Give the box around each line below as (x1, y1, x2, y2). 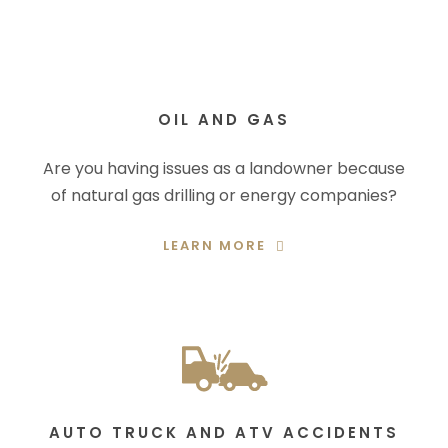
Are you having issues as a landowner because (43, 157, 405, 180)
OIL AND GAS (158, 109, 290, 130)
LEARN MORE (162, 236, 266, 256)
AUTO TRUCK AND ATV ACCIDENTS (49, 422, 399, 443)
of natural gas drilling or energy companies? (51, 184, 397, 207)
